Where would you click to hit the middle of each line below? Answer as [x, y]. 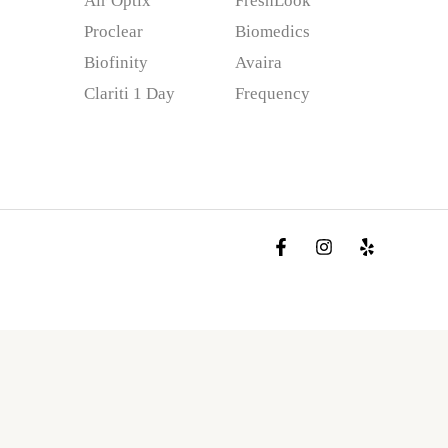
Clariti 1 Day [129, 93]
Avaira [258, 62]
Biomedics [272, 31]
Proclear [113, 31]
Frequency [272, 93]
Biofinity [115, 62]
